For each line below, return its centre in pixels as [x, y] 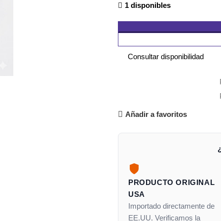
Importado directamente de [171, 206]
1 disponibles [148, 5]
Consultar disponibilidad [166, 56]
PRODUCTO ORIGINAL [172, 182]
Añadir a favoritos [156, 114]
